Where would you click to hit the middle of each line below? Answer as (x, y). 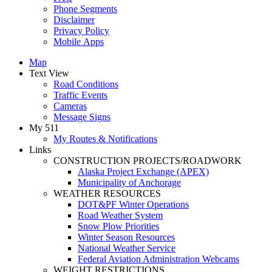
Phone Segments (85, 8)
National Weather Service (127, 248)
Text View (49, 73)
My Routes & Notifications (105, 138)
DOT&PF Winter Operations (133, 204)
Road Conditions (86, 84)
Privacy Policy (81, 30)
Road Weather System (120, 215)
